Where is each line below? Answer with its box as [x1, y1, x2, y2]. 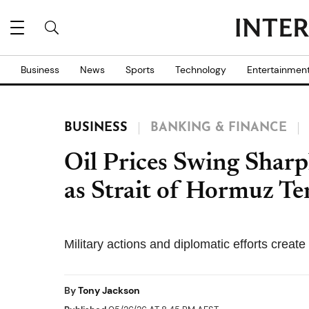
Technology [175, 63, 226, 76]
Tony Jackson [78, 284, 140, 297]
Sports [126, 63, 154, 76]
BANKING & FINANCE [150, 121, 287, 134]
